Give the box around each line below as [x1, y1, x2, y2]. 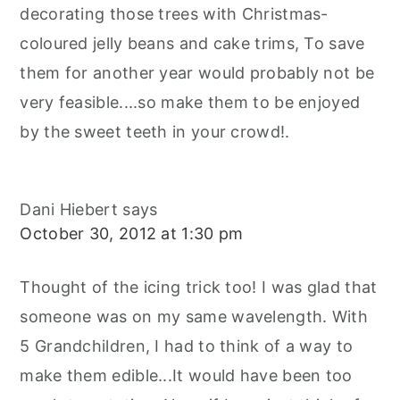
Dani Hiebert [20, 200, 118, 220]
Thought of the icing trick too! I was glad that [20, 278, 378, 297]
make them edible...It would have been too [20, 366, 353, 386]
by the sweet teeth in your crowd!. [20, 122, 290, 142]
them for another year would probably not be [20, 63, 375, 83]
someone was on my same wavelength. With [20, 307, 369, 327]
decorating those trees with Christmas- [20, 4, 329, 24]
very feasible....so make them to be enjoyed [20, 93, 361, 112]
